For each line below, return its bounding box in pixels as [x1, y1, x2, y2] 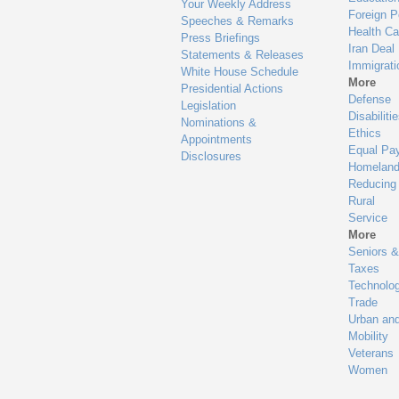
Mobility [347, 329, 388, 343]
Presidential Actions [181, 81, 284, 95]
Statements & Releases [181, 47, 305, 61]
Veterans [347, 346, 394, 360]
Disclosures [181, 149, 242, 163]
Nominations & [181, 115, 257, 129]
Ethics [347, 126, 381, 140]
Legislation [181, 98, 237, 112]
